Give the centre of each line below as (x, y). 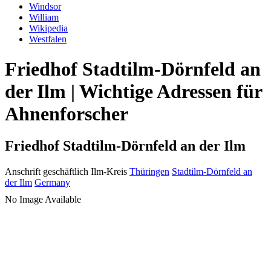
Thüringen (149, 172)
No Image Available (43, 200)
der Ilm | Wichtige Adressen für (133, 91)
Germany (52, 183)
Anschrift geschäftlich (47, 172)
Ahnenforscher (67, 113)
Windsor (45, 7)
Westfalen (48, 39)
